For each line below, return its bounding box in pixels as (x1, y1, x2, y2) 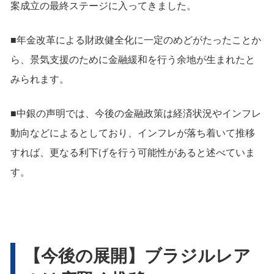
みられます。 (10, 72, 69, 86)
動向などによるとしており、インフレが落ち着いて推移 (10, 125, 255, 140)
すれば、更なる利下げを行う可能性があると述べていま (10, 145, 255, 160)
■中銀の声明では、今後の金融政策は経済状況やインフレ (10, 106, 261, 120)
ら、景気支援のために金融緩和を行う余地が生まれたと (10, 52, 255, 67)
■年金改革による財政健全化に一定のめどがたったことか (10, 32, 261, 47)
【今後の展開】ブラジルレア (24, 242, 251, 268)
